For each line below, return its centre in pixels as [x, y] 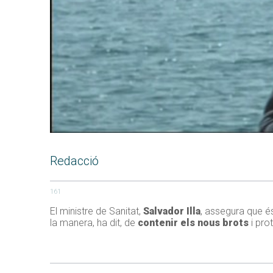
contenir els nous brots [193, 223]
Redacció [74, 161]
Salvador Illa [172, 211]
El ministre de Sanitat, [97, 211]
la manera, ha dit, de [94, 223]
